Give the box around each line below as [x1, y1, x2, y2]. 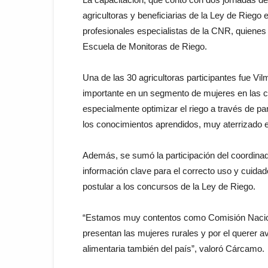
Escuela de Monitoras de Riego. [83, 41, 207, 51]
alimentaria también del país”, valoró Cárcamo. [83, 243, 264, 254]
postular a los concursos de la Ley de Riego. [83, 181, 255, 191]
